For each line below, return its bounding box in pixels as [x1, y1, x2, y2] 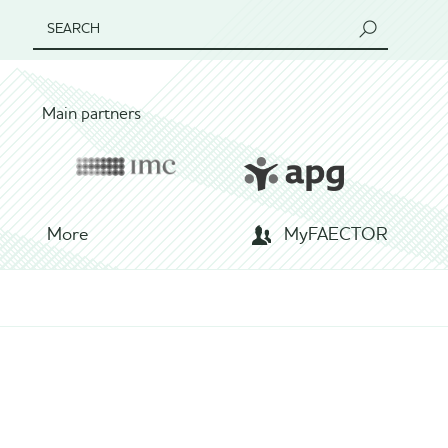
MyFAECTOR [283, 226, 388, 244]
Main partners [42, 106, 141, 124]
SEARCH [46, 22, 100, 36]
